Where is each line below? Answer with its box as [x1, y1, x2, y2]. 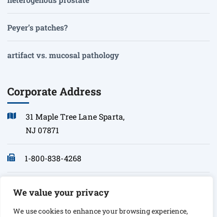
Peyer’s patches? [7, 22, 68, 33]
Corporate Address [7, 84, 101, 99]
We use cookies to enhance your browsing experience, [13, 206, 188, 216]
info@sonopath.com [25, 181, 100, 191]
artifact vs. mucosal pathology [7, 50, 119, 61]
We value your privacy [13, 186, 109, 198]
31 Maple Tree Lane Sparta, [26, 111, 125, 122]
